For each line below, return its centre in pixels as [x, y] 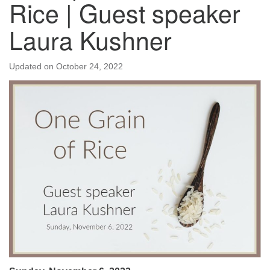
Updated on [33, 66]
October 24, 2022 [89, 66]
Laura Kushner [90, 39]
